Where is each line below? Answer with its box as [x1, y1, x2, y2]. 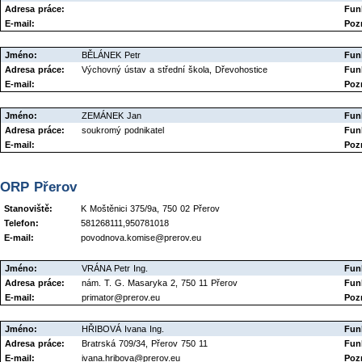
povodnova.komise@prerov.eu [81, 232, 201, 242]
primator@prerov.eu [82, 292, 160, 302]
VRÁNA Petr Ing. [82, 263, 148, 273]
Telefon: [4, 217, 39, 228]
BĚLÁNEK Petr [82, 50, 141, 61]
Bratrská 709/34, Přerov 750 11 [82, 338, 208, 348]
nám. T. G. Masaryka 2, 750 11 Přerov [82, 277, 238, 288]
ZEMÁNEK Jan [82, 111, 141, 121]
